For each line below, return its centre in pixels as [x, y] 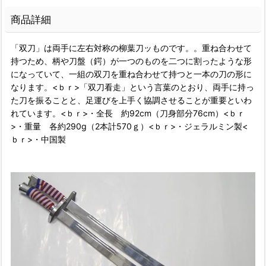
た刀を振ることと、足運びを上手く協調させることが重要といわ [131, 100]
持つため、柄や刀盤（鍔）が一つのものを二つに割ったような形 [131, 61]
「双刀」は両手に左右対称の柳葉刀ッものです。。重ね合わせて [131, 48]
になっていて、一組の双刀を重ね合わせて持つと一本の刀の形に [131, 74]
